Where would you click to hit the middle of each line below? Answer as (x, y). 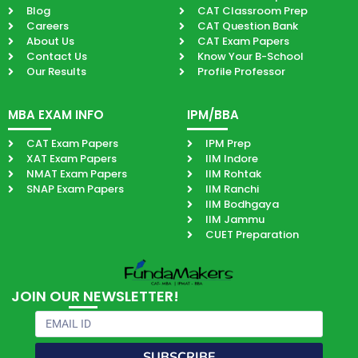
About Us (50, 41)
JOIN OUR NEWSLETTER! (95, 296)
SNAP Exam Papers (75, 189)
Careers (47, 26)
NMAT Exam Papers (76, 174)
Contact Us (56, 56)
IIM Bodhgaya (242, 204)
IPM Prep (228, 143)
